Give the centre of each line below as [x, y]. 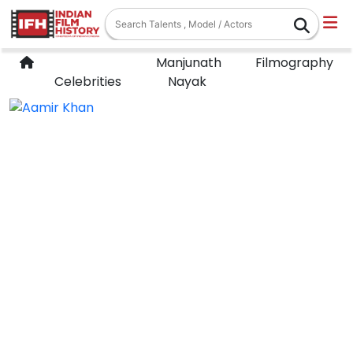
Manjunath [187, 63]
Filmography [293, 63]
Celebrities [88, 82]
